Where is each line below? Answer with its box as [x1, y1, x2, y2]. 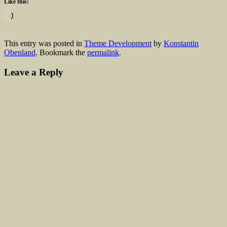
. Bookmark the [35, 48, 87, 57]
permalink [87, 48, 119, 57]
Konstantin [164, 39, 199, 48]
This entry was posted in [4, 39, 84, 48]
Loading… [13, 11, 48, 20]
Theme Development [84, 39, 152, 48]
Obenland [4, 48, 35, 57]
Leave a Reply [4, 67, 63, 78]
